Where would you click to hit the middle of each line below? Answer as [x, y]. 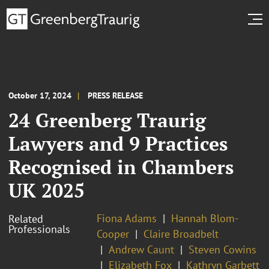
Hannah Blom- [205, 218]
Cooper [113, 234]
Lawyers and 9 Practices [118, 143]
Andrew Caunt [141, 249]
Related [26, 219]
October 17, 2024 [40, 95]
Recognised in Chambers [121, 167]
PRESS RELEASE [115, 95]
